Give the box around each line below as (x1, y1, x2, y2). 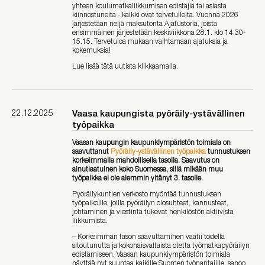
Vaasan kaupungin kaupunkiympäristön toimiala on (72, 138, 231, 147)
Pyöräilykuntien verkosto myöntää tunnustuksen (72, 189, 221, 199)
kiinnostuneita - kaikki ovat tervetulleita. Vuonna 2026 (72, 10, 238, 20)
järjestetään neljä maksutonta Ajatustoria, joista (72, 19, 217, 28)
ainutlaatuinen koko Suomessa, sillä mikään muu (72, 164, 223, 174)
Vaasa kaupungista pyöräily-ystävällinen (72, 108, 245, 119)
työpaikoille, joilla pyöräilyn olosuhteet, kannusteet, (72, 198, 228, 208)
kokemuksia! (72, 46, 112, 55)
